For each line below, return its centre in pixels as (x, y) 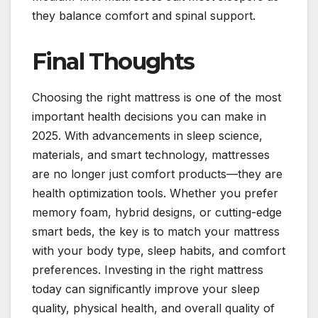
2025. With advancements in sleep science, (147, 136)
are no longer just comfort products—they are (157, 174)
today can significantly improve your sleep (146, 289)
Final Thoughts (113, 61)
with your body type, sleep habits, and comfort (159, 251)
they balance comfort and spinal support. (144, 15)
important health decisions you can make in (149, 117)
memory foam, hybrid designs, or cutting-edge (157, 213)
